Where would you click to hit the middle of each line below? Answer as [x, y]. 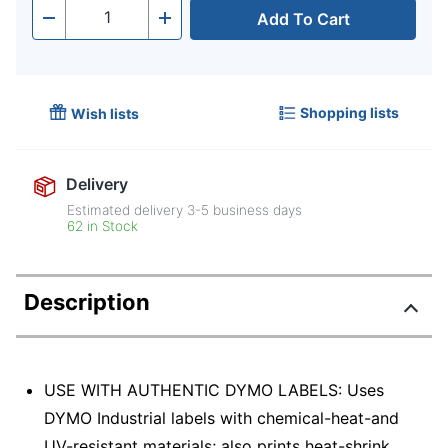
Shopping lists [349, 112]
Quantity [97, 23]
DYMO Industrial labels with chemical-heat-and [221, 417]
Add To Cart [303, 19]
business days [256, 210]
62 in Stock [103, 226]
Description [87, 302]
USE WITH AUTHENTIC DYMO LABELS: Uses [214, 389]
